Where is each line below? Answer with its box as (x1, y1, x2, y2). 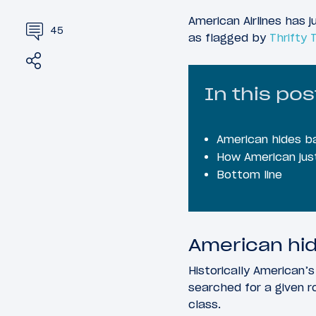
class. (188, 297, 221, 312)
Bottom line (217, 167, 282, 182)
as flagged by (188, 30, 269, 44)
